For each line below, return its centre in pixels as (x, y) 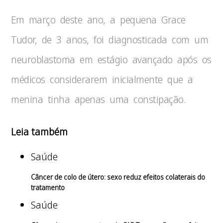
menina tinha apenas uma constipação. (98, 99)
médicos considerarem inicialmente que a (102, 79)
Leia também (40, 132)
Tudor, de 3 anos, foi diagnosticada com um (110, 40)
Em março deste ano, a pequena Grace (98, 20)
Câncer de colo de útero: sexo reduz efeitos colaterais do (118, 177)
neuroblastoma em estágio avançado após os (111, 59)
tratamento (48, 187)
